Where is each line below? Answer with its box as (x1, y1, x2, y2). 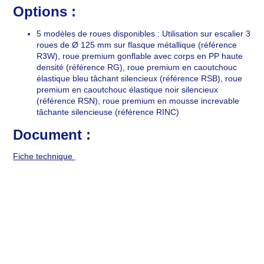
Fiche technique (13, 151, 75, 161)
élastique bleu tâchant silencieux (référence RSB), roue (37, 74, 243, 84)
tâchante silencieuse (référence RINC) (37, 107, 180, 117)
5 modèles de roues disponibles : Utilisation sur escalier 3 (37, 29, 251, 39)
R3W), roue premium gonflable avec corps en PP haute (37, 51, 243, 61)
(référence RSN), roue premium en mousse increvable (37, 96, 240, 106)
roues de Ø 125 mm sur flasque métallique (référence (37, 40, 237, 50)
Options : (13, 4, 77, 20)
